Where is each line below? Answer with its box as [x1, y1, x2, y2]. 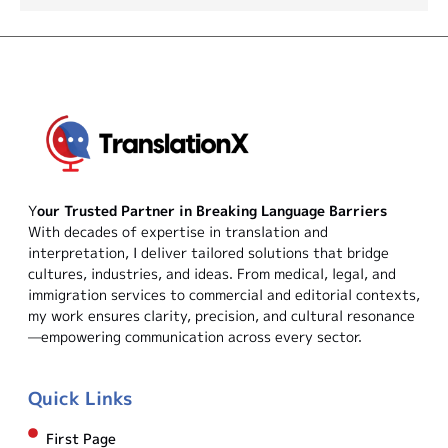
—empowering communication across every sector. [28, 326, 362, 346]
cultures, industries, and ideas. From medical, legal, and [28, 263, 396, 283]
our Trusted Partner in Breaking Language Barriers [37, 200, 387, 220]
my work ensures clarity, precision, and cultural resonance [28, 305, 415, 325]
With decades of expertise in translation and [28, 221, 328, 241]
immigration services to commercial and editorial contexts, [28, 284, 420, 304]
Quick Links [28, 385, 132, 411]
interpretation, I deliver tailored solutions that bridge [28, 242, 389, 262]
